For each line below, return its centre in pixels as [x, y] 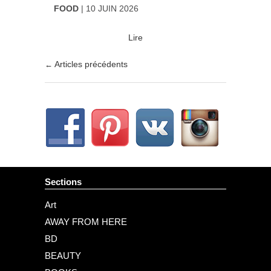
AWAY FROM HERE [86, 222]
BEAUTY [63, 256]
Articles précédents [90, 64]
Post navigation [78, 74]
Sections [63, 182]
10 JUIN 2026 [112, 8]
